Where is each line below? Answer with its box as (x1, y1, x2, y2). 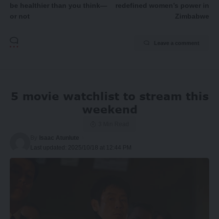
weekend (82, 102, 137, 116)
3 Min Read (98, 120, 129, 128)
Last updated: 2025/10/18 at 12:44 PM (30, 144, 131, 151)
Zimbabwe (175, 12, 209, 20)
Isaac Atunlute (39, 134, 80, 141)
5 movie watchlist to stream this (10, 89, 209, 103)
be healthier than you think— (10, 1, 107, 9)
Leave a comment (154, 40, 199, 46)
